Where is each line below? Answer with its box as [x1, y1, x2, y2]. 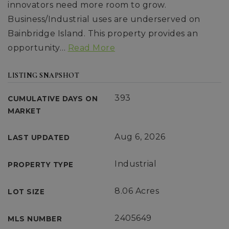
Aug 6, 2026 [114, 132, 166, 142]
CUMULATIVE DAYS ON [8, 95, 98, 103]
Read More [67, 43, 115, 53]
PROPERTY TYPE [8, 161, 74, 169]
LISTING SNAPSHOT [8, 71, 79, 80]
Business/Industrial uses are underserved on [8, 14, 200, 24]
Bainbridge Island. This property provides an [8, 29, 198, 38]
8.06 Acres [114, 186, 159, 196]
